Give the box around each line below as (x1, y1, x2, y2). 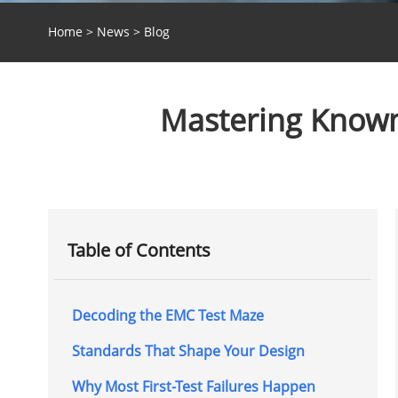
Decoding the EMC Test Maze (71, 305, 264, 325)
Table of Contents (67, 237, 211, 262)
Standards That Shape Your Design (71, 340, 305, 361)
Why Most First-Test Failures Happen (71, 376, 315, 396)
